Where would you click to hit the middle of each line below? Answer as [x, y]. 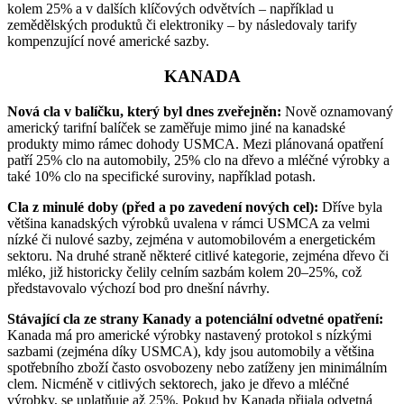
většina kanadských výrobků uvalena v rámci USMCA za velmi [188, 223]
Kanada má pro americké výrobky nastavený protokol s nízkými [189, 335]
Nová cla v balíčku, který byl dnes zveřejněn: [144, 111]
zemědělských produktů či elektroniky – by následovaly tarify [182, 25]
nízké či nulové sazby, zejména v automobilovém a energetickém [191, 239]
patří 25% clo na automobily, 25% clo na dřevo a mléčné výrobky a [198, 160]
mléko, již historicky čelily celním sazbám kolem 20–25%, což [184, 271]
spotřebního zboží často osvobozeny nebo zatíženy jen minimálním [197, 367]
